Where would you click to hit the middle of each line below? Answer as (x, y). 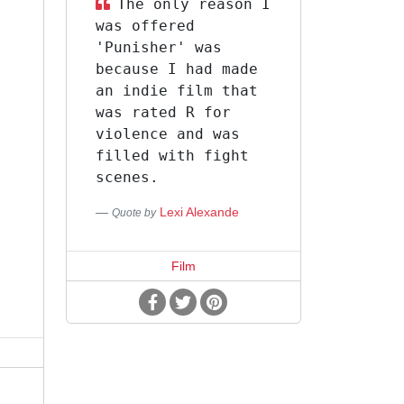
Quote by (133, 213)
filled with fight (172, 156)
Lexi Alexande (199, 212)
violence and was (167, 134)
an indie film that (176, 91)
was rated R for (163, 112)
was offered (145, 26)
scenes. (127, 177)
